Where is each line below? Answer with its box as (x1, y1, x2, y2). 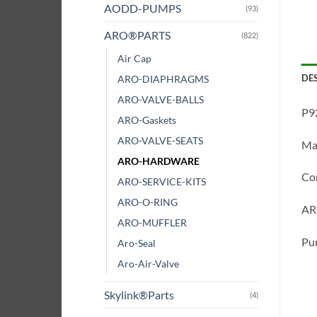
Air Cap (117, 52, 151, 64)
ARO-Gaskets (117, 113, 176, 126)
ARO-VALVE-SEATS (117, 134, 203, 146)
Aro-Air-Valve (117, 257, 179, 270)
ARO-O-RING (117, 195, 178, 208)
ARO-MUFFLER (117, 216, 187, 229)
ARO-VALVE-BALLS (117, 93, 204, 105)
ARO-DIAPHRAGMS (117, 72, 209, 85)
